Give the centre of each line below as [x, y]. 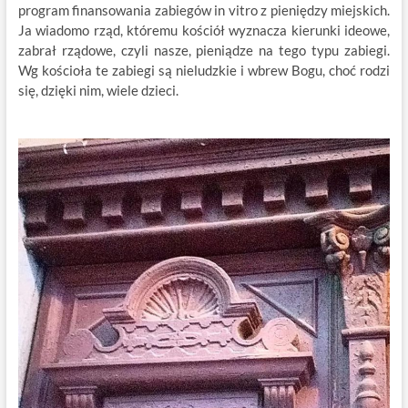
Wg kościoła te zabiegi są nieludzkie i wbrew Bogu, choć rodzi [204, 70]
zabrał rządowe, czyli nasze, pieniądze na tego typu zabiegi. [204, 50]
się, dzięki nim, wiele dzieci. [99, 90]
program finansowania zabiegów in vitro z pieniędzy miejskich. [204, 10]
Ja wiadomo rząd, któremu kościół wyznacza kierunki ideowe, [204, 30]
